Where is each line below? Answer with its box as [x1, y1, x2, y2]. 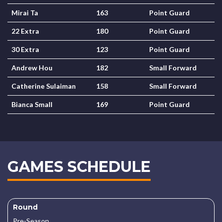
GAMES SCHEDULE [7, 158, 151, 176]
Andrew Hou [11, 63, 53, 72]
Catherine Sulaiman [11, 82, 76, 90]
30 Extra [11, 45, 39, 54]
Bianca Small [11, 100, 53, 109]
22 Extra [11, 27, 39, 35]
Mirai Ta [11, 8, 38, 17]
